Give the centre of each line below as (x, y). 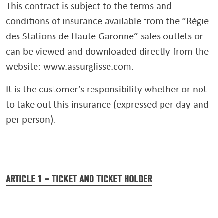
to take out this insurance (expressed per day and (107, 104)
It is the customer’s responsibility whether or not (106, 89)
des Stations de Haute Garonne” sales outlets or (104, 36)
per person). (31, 119)
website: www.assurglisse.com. (70, 66)
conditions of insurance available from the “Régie (107, 21)
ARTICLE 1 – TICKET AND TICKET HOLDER (79, 179)
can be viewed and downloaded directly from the (107, 51)
